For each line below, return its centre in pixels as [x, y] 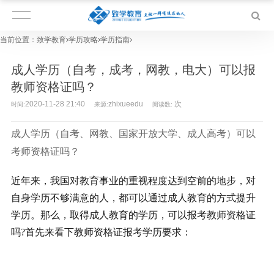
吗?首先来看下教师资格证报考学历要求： [101, 232]
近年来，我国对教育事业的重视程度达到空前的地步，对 [133, 181]
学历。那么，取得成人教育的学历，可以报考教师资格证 [133, 215]
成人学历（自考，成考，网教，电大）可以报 [133, 70]
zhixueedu [125, 104]
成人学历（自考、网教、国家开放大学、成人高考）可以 [133, 134]
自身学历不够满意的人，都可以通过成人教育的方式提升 [133, 198]
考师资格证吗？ [45, 151]
